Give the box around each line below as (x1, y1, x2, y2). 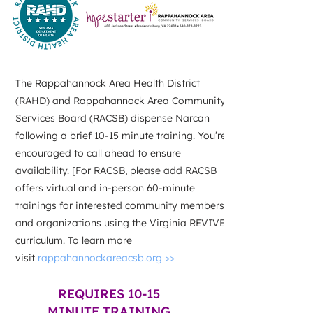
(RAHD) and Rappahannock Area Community (15, 94, 226, 107)
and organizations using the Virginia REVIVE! (15, 217, 227, 229)
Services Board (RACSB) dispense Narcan (15, 112, 210, 124)
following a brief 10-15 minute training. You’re (15, 129, 226, 142)
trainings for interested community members (15, 199, 224, 212)
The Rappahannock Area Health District (15, 77, 200, 89)
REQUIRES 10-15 (58, 286, 160, 302)
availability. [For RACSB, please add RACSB (15, 164, 217, 177)
